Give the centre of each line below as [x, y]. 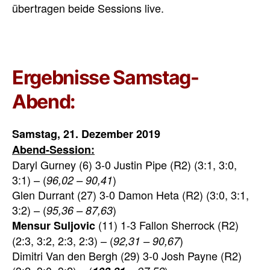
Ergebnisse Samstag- [105, 77]
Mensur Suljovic [54, 225]
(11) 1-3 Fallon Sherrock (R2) [167, 224]
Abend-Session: [53, 149]
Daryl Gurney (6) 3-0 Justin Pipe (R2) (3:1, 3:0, [124, 164]
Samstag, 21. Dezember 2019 [86, 133]
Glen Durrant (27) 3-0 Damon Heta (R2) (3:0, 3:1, [130, 194]
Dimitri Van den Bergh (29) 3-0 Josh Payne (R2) [127, 255]
